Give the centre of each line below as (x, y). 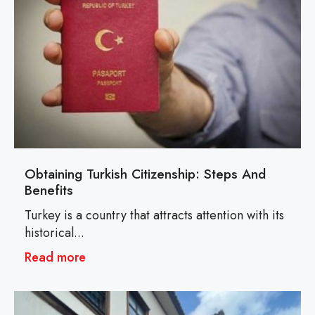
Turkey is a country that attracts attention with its (154, 216)
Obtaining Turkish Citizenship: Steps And (145, 174)
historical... (54, 233)
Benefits (49, 190)
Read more (55, 258)
